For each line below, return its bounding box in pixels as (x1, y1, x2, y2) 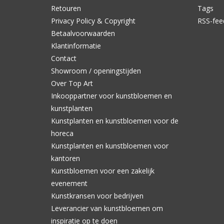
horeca (51, 128, 73, 138)
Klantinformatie (51, 41, 101, 51)
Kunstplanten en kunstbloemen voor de (51, 116, 178, 126)
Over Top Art (51, 78, 93, 88)
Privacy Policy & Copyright (51, 16, 135, 26)
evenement (51, 178, 87, 188)
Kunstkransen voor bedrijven (51, 191, 143, 201)
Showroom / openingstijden (51, 66, 141, 76)
